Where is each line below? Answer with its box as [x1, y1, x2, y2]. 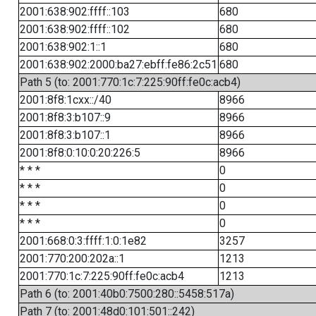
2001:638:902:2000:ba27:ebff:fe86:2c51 [19, 58, 217, 71]
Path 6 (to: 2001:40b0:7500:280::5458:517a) [19, 287, 234, 300]
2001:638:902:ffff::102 [19, 23, 130, 36]
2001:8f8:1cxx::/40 [19, 93, 111, 107]
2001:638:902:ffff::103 [19, 5, 130, 18]
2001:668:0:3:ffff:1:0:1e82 [19, 234, 147, 248]
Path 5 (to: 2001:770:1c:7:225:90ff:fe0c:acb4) [19, 75, 241, 89]
